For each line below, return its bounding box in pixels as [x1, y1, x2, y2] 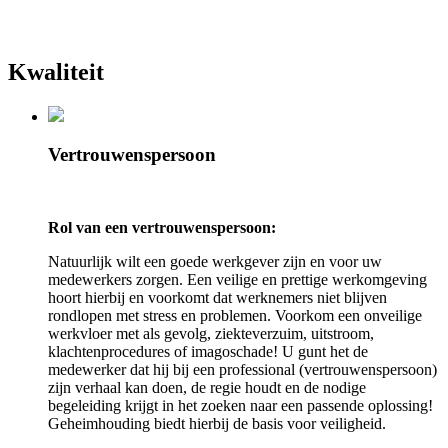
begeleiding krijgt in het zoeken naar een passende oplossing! [48, 396, 433, 414]
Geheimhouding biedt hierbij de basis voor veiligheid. [48, 414, 386, 432]
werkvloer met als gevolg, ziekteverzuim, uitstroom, [48, 324, 374, 342]
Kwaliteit [8, 58, 104, 85]
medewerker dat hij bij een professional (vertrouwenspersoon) [48, 360, 437, 378]
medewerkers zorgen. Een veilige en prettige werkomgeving [48, 270, 427, 288]
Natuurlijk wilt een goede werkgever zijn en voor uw [48, 252, 382, 270]
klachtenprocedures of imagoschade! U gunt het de [48, 342, 368, 360]
